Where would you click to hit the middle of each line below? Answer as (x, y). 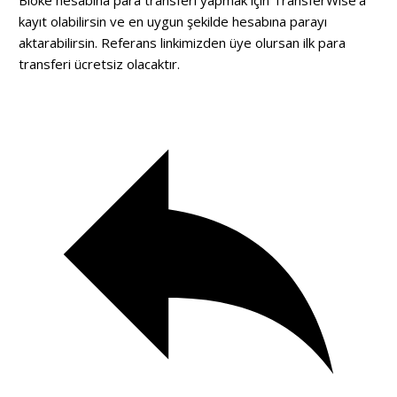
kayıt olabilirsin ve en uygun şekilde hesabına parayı (173, 21)
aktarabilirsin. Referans (90, 42)
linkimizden (193, 42)
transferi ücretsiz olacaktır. (99, 63)
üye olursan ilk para (286, 42)
